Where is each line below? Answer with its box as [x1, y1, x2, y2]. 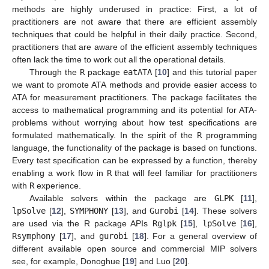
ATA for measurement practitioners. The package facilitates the [12, 92, 257, 102]
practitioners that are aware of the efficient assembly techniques [12, 41, 257, 52]
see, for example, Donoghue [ [12, 256, 125, 266]
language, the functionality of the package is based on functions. [12, 142, 257, 153]
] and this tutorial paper [166, 67, 258, 77]
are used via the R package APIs [12, 218, 153, 228]
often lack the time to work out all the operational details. [12, 54, 226, 64]
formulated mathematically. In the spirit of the [12, 130, 198, 140]
